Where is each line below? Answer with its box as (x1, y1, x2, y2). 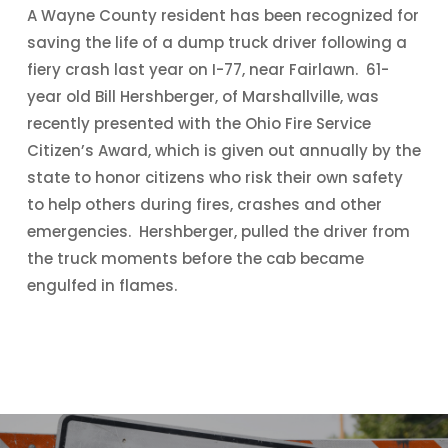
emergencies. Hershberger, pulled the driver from (26, 221, 410, 242)
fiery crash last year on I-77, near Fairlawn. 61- (26, 59, 389, 80)
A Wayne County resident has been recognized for (26, 5, 419, 26)
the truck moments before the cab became (26, 248, 364, 269)
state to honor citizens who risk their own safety (26, 167, 403, 188)
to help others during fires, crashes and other (26, 194, 382, 215)
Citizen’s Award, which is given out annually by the (26, 140, 421, 161)
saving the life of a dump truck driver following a (26, 32, 407, 53)
